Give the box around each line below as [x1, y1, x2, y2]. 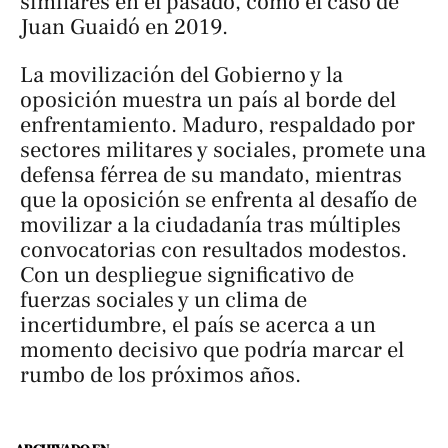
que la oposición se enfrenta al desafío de [20, 185, 417, 214]
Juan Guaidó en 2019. [20, 13, 228, 42]
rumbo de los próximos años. [20, 360, 301, 389]
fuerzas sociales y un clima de [20, 285, 307, 314]
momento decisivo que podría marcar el [20, 335, 404, 364]
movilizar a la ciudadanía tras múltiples [20, 210, 401, 239]
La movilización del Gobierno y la [20, 60, 343, 89]
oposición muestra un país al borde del [20, 85, 396, 114]
